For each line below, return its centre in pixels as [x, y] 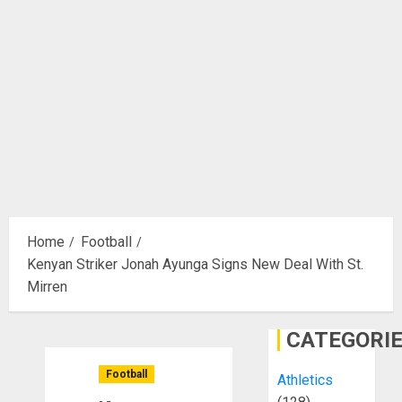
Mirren [47, 287]
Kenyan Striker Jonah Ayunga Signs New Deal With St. [195, 264]
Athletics [305, 380]
